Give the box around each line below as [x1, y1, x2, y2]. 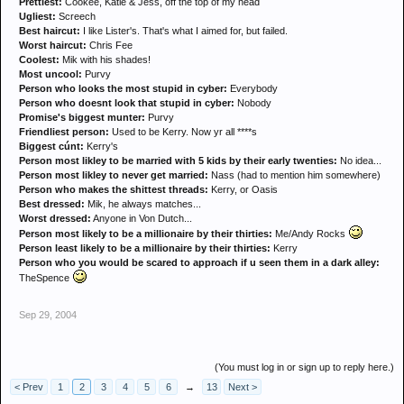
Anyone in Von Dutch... [91, 213, 192, 224]
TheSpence [19, 272, 72, 283]
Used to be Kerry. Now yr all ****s [109, 126, 257, 137]
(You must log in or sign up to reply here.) [215, 362, 394, 372]
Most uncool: [19, 69, 82, 79]
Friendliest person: [19, 126, 109, 137]
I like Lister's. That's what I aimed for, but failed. [80, 25, 288, 36]
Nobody [234, 97, 271, 108]
